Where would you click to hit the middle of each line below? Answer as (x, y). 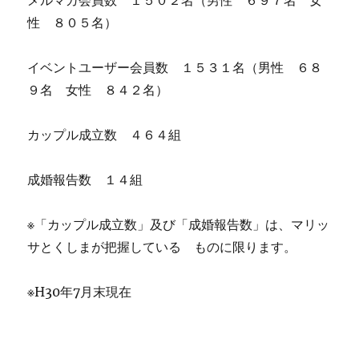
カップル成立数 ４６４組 (105, 135)
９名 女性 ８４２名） (98, 90)
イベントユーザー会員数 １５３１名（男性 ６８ (175, 67)
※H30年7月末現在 (80, 292)
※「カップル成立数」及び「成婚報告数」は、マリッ (179, 224)
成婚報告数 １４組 (85, 179)
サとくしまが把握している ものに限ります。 (162, 247)
